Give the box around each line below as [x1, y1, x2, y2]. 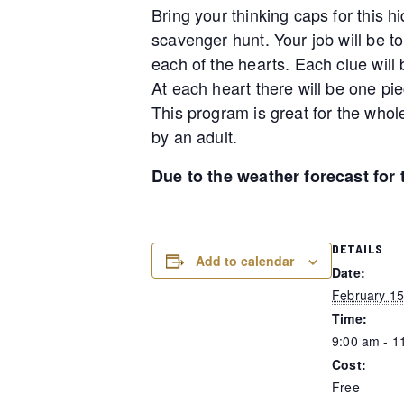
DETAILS [332, 241, 383, 256]
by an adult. [151, 124, 238, 148]
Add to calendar [196, 252, 294, 270]
